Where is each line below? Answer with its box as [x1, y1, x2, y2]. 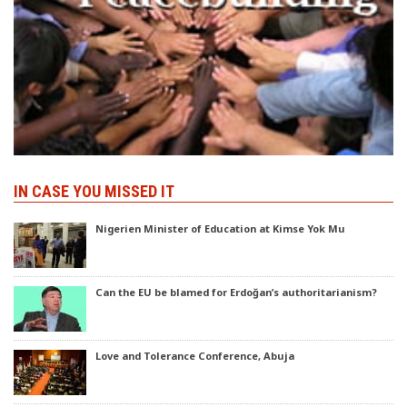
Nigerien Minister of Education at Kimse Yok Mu [95, 221, 345, 235]
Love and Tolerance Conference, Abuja [95, 348, 294, 362]
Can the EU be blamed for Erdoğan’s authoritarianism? [95, 284, 377, 299]
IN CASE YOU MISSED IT [14, 181, 174, 201]
